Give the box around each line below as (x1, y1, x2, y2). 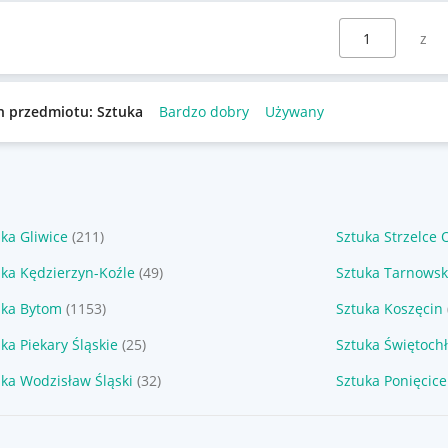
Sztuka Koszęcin (335, 299, 443, 318)
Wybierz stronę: (314, 18, 420, 37)
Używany (264, 102, 324, 121)
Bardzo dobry (158, 102, 249, 121)
